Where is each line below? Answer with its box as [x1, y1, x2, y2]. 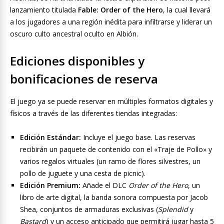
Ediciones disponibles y [10, 52, 144, 69]
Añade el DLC [80, 180, 128, 190]
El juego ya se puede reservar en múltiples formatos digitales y [10, 96, 213, 106]
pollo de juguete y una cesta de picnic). [20, 168, 145, 178]
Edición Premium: [20, 180, 80, 190]
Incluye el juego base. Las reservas [81, 132, 195, 142]
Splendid [158, 204, 188, 214]
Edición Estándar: [20, 132, 81, 142]
